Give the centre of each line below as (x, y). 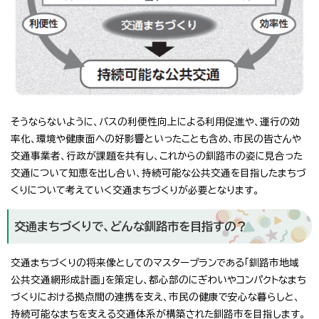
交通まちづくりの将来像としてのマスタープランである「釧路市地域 (155, 263)
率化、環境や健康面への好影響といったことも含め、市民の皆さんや (156, 139)
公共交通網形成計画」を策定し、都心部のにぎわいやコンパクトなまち (158, 280)
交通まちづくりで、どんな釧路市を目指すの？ (131, 227)
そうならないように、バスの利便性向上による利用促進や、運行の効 (155, 122)
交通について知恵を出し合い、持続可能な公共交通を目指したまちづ (158, 173)
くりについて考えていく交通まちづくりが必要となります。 (135, 190)
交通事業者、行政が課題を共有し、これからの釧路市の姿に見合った (157, 156)
